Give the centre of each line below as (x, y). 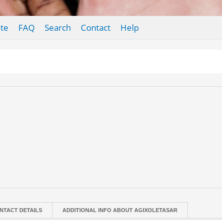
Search (57, 28)
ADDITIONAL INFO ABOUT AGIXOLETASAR (120, 210)
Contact (95, 28)
